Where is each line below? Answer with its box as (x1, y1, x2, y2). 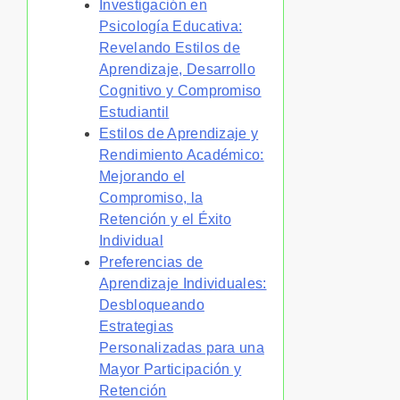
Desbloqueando (99, 296, 204, 312)
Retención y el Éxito (99, 211, 232, 227)
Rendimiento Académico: (99, 146, 264, 162)
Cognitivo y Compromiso (99, 82, 262, 98)
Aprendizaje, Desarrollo (99, 61, 255, 77)
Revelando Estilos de (99, 39, 241, 55)
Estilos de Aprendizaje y (99, 125, 259, 141)
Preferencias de (99, 254, 204, 270)
